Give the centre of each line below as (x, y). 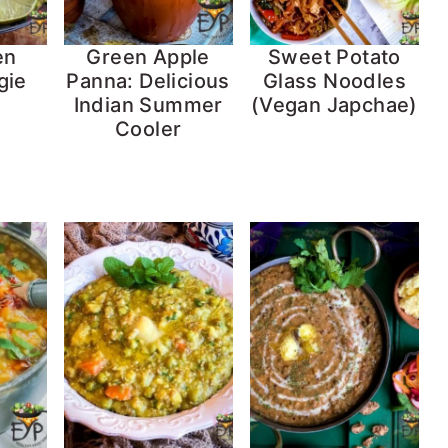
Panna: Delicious (148, 80)
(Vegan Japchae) (334, 104)
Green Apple (148, 56)
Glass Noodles (334, 80)
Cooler (148, 128)
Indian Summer (148, 104)
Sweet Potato (334, 56)
